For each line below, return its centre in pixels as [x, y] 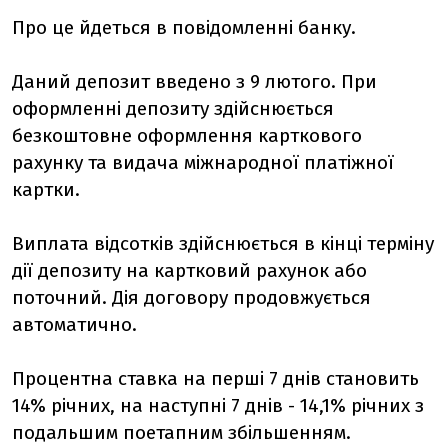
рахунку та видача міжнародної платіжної [203, 162]
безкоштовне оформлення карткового [187, 135]
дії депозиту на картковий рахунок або [189, 270]
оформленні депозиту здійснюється [173, 108]
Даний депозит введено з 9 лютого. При [194, 81]
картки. [46, 189]
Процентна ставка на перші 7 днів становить [215, 378]
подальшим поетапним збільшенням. [181, 432]
